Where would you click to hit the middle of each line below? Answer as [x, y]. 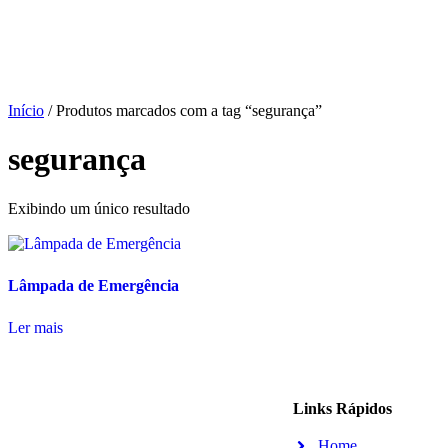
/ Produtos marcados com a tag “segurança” [183, 110]
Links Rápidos [342, 408]
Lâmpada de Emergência [93, 285]
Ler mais [35, 327]
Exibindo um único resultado [99, 208]
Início [26, 110]
